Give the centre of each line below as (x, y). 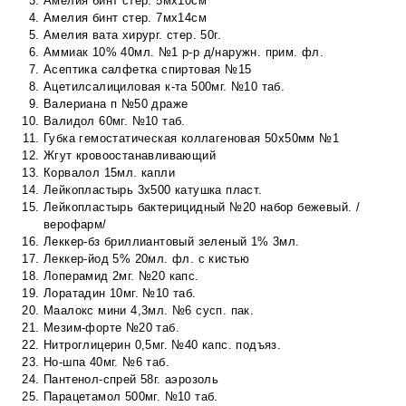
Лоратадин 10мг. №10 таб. (120, 293)
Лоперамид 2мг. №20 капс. (121, 275)
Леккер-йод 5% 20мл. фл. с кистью (147, 258)
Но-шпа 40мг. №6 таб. (106, 362)
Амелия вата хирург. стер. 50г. (132, 34)
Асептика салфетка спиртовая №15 (148, 69)
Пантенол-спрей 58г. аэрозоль (131, 379)
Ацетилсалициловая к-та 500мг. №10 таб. (164, 86)
